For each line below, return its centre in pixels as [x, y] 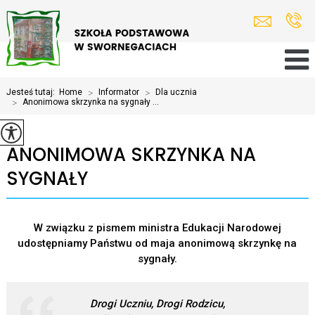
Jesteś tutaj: [32, 92]
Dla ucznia [176, 92]
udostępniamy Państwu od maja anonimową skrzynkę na [157, 243]
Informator [118, 92]
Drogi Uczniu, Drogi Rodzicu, [157, 304]
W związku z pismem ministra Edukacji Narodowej [157, 228]
